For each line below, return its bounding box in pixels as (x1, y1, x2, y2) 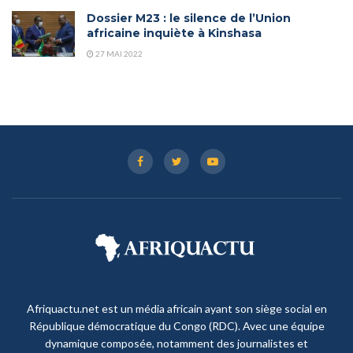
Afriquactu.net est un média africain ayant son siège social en (26, 302, 327, 316)
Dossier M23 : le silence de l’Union (87, 11, 291, 26)
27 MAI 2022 (94, 49, 143, 59)
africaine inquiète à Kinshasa (87, 26, 262, 41)
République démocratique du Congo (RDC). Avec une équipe (28, 319, 325, 333)
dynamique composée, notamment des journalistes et (45, 336, 308, 351)
